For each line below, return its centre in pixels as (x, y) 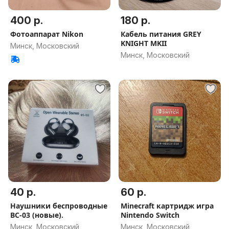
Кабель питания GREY (161, 34)
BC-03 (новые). (37, 215)
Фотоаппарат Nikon (47, 34)
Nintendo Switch (150, 215)
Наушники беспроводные (59, 206)
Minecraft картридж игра (167, 206)
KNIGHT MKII (144, 43)
